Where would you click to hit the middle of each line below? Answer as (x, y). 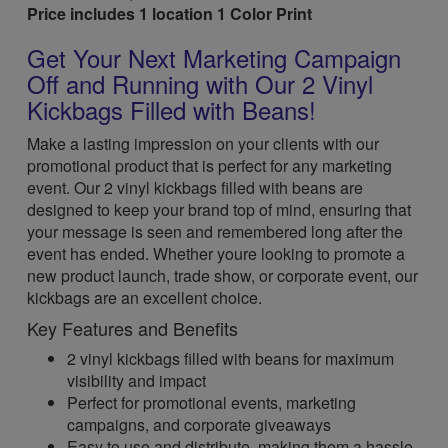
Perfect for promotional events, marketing (212, 402)
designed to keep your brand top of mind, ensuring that (219, 209)
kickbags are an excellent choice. (145, 297)
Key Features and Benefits (133, 328)
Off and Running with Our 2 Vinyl (200, 83)
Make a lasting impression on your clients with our (203, 143)
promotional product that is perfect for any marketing (210, 165)
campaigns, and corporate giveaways (199, 424)
